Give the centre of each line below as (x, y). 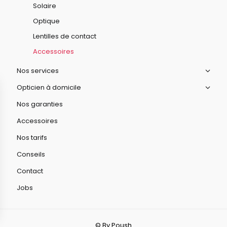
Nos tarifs (32, 138)
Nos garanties (40, 104)
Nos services (38, 71)
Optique (47, 21)
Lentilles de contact (65, 36)
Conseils (31, 154)
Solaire (45, 6)
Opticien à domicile (49, 87)
